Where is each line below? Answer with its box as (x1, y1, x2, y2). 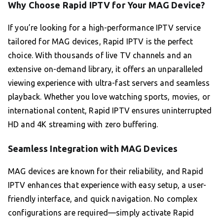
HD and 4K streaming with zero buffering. (8, 119, 158, 129)
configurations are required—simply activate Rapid (8, 208, 194, 217)
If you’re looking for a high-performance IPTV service (8, 23, 201, 32)
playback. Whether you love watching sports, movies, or (8, 92, 211, 101)
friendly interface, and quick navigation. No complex (8, 194, 197, 203)
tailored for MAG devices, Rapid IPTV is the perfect (8, 37, 193, 46)
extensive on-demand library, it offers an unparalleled (8, 64, 203, 74)
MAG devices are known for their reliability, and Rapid (8, 166, 204, 176)
